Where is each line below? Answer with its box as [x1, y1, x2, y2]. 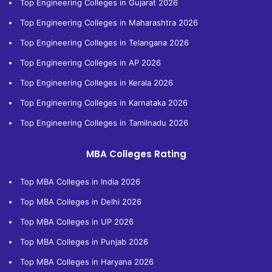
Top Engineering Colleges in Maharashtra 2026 [20, 17, 198, 27]
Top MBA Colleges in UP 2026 [20, 216, 134, 226]
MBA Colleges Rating [86, 147, 186, 160]
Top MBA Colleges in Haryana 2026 [20, 256, 154, 267]
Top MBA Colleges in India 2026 [20, 176, 140, 186]
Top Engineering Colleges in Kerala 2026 [20, 77, 173, 87]
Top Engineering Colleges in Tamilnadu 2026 [20, 117, 188, 127]
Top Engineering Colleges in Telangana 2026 [20, 37, 189, 47]
